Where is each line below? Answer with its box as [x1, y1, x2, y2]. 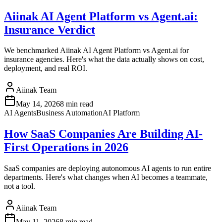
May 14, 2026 [16, 100, 60, 109]
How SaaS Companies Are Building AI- [4, 127, 203, 141]
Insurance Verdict [4, 23, 95, 36]
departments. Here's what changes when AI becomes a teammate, [4, 173, 208, 182]
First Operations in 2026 [4, 141, 128, 154]
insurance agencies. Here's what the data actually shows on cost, [4, 55, 204, 64]
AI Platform [103, 109, 140, 117]
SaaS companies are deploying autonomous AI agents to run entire [4, 164, 211, 173]
